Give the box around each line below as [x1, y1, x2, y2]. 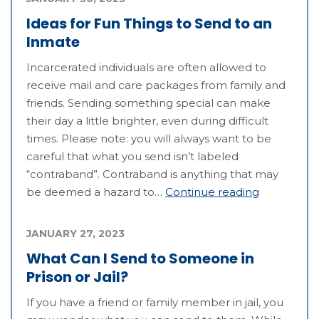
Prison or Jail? [26, 266, 128, 287]
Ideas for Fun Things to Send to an [26, 13, 272, 33]
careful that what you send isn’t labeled [26, 149, 239, 163]
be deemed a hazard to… [26, 184, 165, 199]
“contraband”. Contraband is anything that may [26, 167, 278, 181]
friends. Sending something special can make [26, 95, 271, 110]
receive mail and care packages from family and [26, 78, 286, 92]
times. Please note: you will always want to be [26, 131, 271, 145]
